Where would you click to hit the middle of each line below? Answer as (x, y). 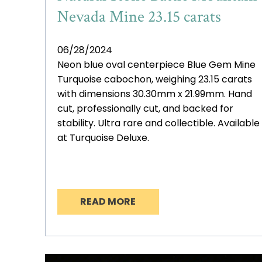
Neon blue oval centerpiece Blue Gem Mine (156, 65)
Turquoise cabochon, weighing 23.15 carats (155, 80)
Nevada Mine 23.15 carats (139, 17)
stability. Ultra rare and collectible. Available (158, 123)
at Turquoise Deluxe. (103, 138)
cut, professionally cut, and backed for (145, 109)
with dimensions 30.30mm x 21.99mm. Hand (155, 94)
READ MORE (108, 202)
